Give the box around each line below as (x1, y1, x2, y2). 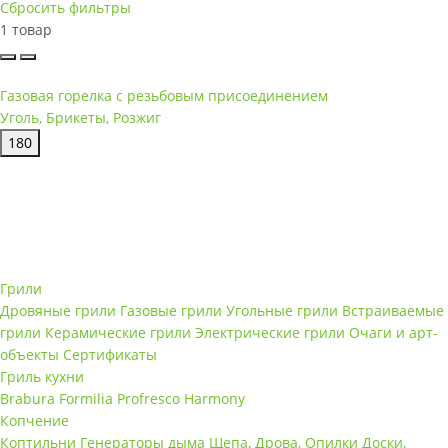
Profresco (117, 388, 180, 408)
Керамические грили (45, 322, 191, 342)
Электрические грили (195, 322, 345, 342)
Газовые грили (120, 300, 222, 320)
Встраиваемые (342, 300, 444, 320)
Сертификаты (63, 344, 157, 364)
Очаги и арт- (349, 322, 438, 342)
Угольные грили (226, 300, 338, 320)
